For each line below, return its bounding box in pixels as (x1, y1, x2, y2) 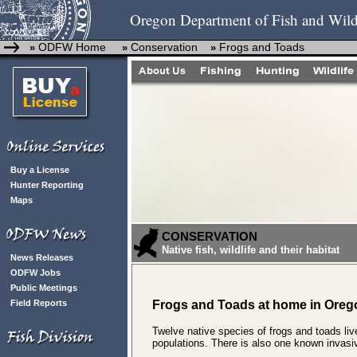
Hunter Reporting (10, 180, 84, 190)
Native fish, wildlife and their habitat (162, 244, 339, 256)
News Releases (10, 253, 73, 262)
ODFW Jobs (10, 268, 61, 277)
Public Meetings (10, 283, 77, 292)
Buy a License (10, 165, 69, 175)
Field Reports (10, 298, 67, 308)
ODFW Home (38, 41, 106, 53)
